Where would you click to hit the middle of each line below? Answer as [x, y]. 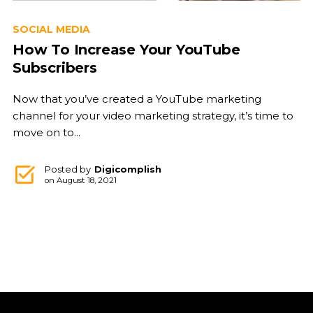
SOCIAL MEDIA [51, 30]
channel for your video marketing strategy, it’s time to [153, 116]
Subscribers [54, 68]
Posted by [67, 169]
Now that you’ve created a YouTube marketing [137, 99]
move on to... [46, 133]
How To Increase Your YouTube [126, 50]
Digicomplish [128, 169]
